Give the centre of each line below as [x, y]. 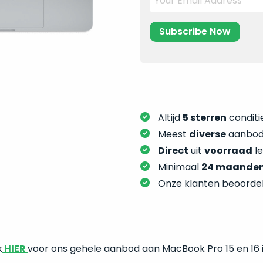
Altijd [170, 118]
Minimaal [179, 167]
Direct [173, 151]
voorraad [228, 151]
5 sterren [204, 118]
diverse [207, 134]
